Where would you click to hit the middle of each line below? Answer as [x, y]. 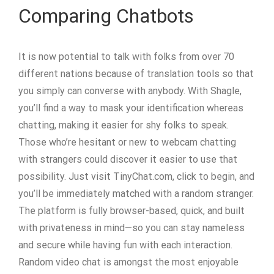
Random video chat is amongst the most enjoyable [128, 262]
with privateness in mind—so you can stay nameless [131, 228]
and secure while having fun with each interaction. [125, 245]
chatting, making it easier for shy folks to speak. [124, 125]
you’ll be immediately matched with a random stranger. [136, 194]
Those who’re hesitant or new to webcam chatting [127, 142]
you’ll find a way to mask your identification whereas [131, 108]
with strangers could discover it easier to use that [128, 159]
